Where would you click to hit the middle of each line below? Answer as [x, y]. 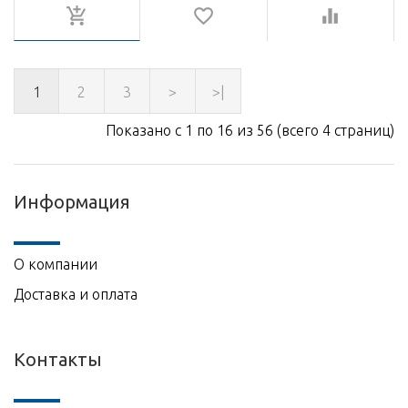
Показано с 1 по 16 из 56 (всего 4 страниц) [250, 130]
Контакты [58, 359]
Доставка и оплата [76, 294]
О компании [56, 264]
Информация [72, 201]
